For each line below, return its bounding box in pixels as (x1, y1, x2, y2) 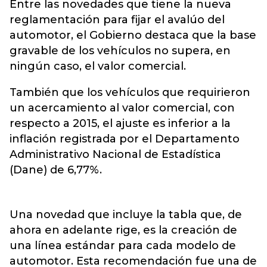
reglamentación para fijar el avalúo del (10, 13, 225, 26)
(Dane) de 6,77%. (10, 163, 102, 176)
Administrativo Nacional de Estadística (10, 148, 221, 161)
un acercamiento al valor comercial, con (10, 101, 235, 114)
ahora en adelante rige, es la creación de (10, 223, 237, 237)
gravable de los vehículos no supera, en (10, 44, 231, 57)
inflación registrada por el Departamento (10, 132, 240, 145)
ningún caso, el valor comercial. (10, 60, 189, 73)
